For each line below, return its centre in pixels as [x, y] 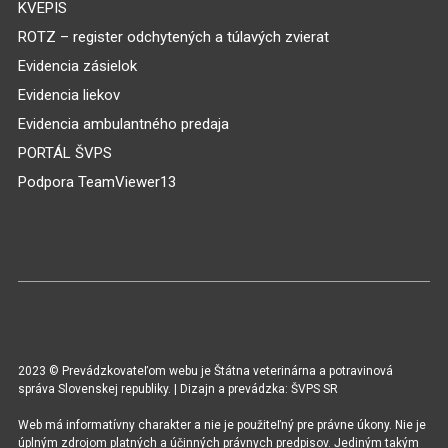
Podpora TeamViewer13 [96, 182]
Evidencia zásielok [77, 66]
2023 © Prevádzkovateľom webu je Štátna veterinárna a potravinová [205, 371]
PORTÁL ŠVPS [64, 153]
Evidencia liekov [68, 95]
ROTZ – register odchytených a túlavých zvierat [173, 37]
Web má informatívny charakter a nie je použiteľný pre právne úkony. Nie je [221, 425]
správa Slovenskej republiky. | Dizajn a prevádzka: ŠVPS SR [177, 389]
